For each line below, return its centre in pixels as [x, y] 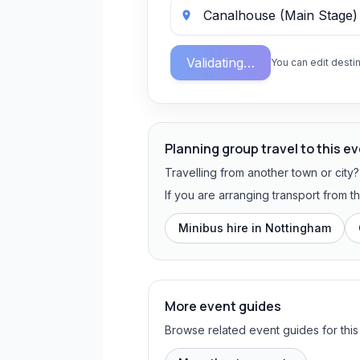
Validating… [221, 63]
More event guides [223, 306]
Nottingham [298, 228]
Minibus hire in [222, 228]
